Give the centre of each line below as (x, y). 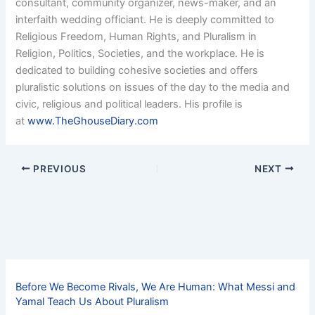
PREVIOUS (58, 168)
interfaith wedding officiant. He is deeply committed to (145, 20)
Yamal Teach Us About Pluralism (92, 301)
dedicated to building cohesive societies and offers (137, 71)
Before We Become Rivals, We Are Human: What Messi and (156, 287)
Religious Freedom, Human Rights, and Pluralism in (136, 37)
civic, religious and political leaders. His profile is (129, 104)
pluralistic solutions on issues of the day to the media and (153, 88)
